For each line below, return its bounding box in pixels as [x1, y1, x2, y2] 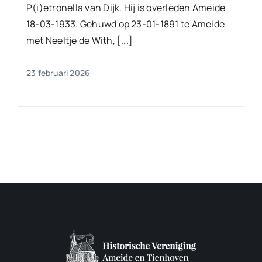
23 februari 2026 [26, 67, 91, 78]
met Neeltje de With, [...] [26, 33, 133, 47]
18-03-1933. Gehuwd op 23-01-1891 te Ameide [26, 17, 225, 30]
